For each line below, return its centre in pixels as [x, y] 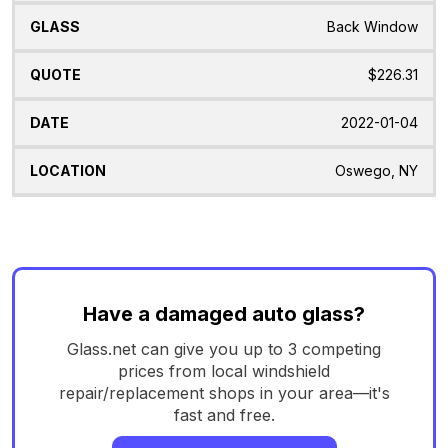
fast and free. [224, 414]
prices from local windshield [224, 370]
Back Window [372, 27]
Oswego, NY [376, 171]
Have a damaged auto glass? [224, 313]
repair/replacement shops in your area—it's [224, 392]
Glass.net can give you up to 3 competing [224, 348]
